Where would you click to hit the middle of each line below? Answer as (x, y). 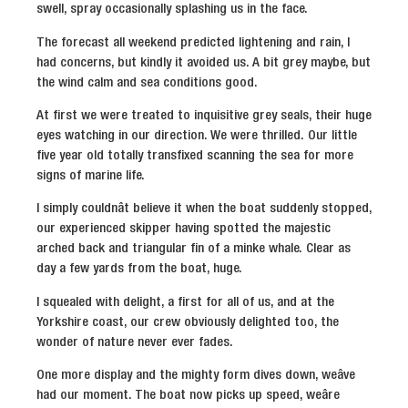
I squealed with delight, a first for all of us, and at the (185, 302)
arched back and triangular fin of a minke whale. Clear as (194, 249)
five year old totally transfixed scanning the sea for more (195, 156)
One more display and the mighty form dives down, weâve (196, 376)
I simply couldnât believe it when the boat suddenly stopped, (204, 209)
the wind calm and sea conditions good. (147, 82)
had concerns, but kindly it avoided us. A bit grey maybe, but (204, 62)
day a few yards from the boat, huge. (139, 269)
